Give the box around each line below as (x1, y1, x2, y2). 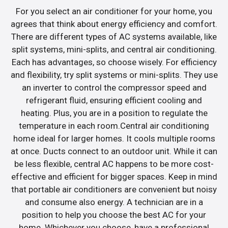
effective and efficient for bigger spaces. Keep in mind (11, 171, 217, 182)
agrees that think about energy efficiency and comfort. (11, 18, 217, 29)
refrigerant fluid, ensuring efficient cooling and (26, 95, 202, 105)
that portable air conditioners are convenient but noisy (11, 184, 217, 194)
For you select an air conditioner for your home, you (16, 6, 212, 16)
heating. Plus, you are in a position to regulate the (20, 107, 208, 118)
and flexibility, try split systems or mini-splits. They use (10, 69, 218, 80)
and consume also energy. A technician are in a (25, 196, 203, 207)
